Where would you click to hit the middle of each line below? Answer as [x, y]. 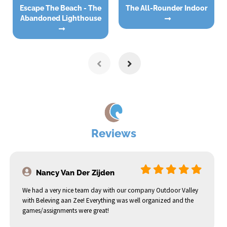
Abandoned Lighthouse [61, 18]
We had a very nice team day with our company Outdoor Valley [110, 191]
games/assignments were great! [66, 211]
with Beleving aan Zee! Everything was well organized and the [108, 201]
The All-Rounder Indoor [169, 8]
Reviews [113, 134]
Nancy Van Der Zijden [74, 173]
